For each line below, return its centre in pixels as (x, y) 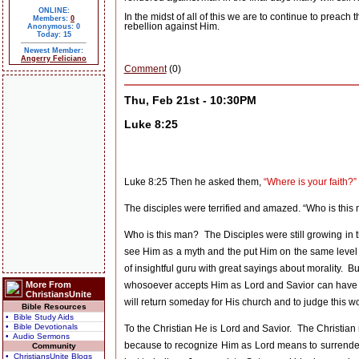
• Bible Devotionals (42, 327)
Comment (145, 69)
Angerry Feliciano (54, 58)
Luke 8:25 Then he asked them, (194, 182)
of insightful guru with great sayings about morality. (234, 269)
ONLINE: (54, 10)
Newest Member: (54, 50)
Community (54, 346)
